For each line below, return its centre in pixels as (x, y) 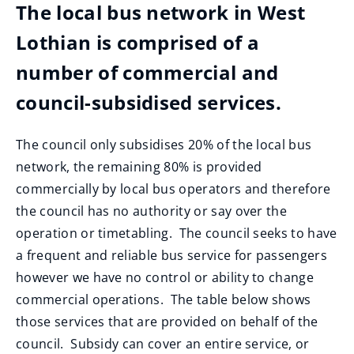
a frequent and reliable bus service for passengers (172, 255)
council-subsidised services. (151, 102)
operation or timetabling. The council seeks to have (177, 233)
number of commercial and (147, 72)
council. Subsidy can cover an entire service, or (163, 344)
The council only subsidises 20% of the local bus (164, 145)
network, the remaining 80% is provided (139, 167)
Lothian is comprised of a (138, 42)
